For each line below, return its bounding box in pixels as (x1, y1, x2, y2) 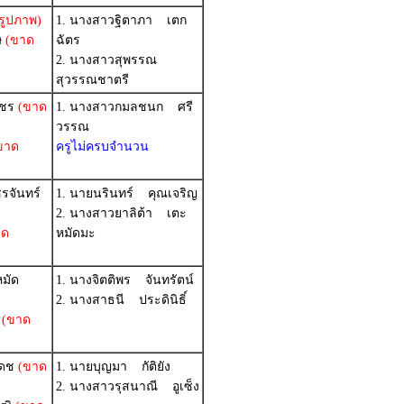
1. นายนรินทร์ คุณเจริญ (56, 187, 197, 200)
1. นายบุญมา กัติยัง (56, 360, 170, 373)
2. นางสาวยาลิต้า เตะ (56, 207, 187, 220)
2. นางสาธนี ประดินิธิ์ (56, 293, 187, 307)
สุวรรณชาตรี (56, 73, 129, 87)
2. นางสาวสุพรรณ (56, 53, 168, 67)
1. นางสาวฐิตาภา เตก (56, 14, 187, 27)
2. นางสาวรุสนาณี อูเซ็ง (56, 380, 199, 393)
